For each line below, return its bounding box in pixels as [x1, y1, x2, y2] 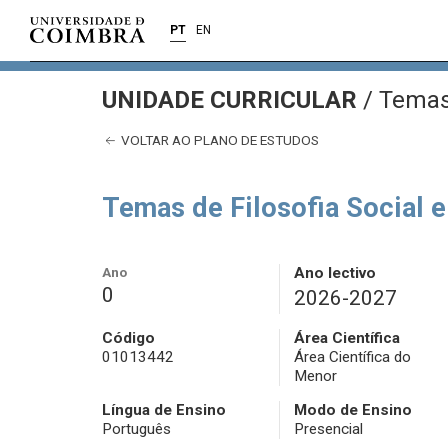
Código [102, 329, 155, 348]
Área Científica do [293, 348, 411, 367]
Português [102, 420, 171, 439]
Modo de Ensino [293, 401, 412, 420]
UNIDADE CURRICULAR [102, 86, 363, 114]
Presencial [293, 420, 363, 439]
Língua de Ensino [102, 401, 226, 420]
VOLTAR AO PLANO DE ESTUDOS [118, 132, 319, 148]
